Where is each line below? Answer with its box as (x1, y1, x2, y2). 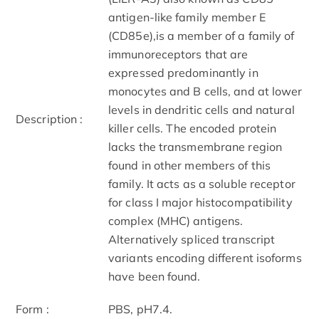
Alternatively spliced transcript (108, 231, 276, 246)
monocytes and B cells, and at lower (108, 83, 303, 98)
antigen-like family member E (108, 9, 266, 24)
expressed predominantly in (108, 65, 258, 80)
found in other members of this (108, 157, 271, 172)
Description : (16, 111, 83, 126)
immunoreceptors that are (108, 46, 249, 61)
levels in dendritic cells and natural (108, 102, 295, 117)
